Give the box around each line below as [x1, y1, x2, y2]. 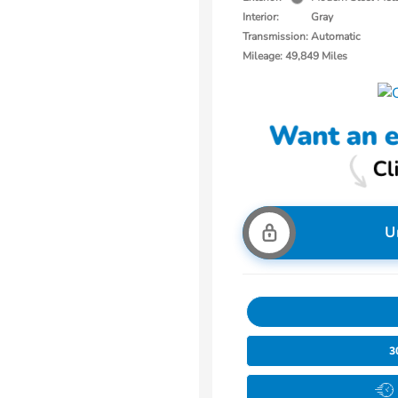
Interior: [243, 10, 279, 24]
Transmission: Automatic [243, 29, 361, 44]
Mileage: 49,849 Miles [243, 49, 347, 63]
